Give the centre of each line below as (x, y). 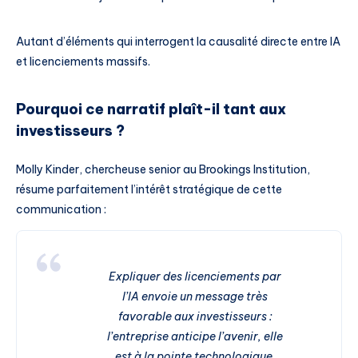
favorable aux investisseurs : (195, 316)
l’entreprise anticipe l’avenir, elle (195, 336)
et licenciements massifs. (83, 61)
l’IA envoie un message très (195, 296)
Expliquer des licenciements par (195, 276)
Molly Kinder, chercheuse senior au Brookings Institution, (163, 169)
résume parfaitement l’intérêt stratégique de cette (149, 189)
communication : (61, 209)
